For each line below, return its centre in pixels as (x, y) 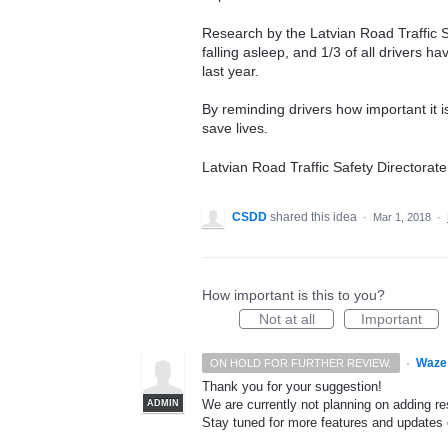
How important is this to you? (293, 294)
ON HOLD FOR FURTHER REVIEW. (301, 362)
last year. (230, 70)
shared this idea (315, 216)
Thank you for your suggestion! (292, 386)
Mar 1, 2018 (402, 216)
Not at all (286, 318)
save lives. (235, 128)
